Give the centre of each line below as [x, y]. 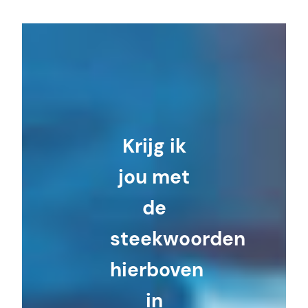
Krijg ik [154, 146]
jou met [154, 177]
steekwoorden [178, 239]
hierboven [157, 270]
